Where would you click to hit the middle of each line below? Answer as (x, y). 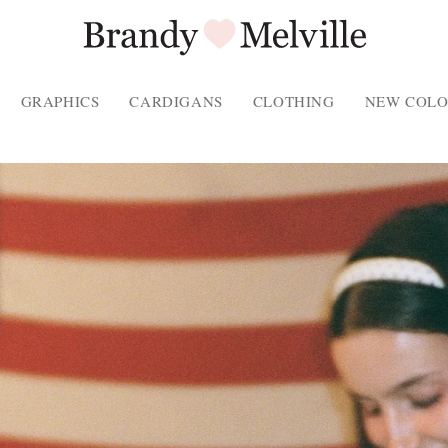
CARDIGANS (176, 101)
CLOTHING (293, 101)
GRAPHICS (60, 101)
